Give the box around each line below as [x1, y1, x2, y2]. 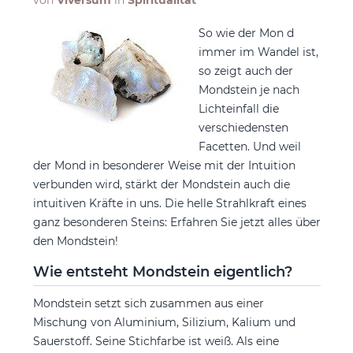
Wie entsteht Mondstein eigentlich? [32, 263, 292, 281]
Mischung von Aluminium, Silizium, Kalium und [32, 315, 295, 329]
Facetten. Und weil [198, 139, 301, 154]
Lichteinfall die [198, 102, 279, 116]
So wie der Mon [198, 26, 287, 40]
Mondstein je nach [198, 83, 299, 97]
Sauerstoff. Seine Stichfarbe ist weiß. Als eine [32, 334, 279, 348]
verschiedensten [198, 121, 288, 135]
